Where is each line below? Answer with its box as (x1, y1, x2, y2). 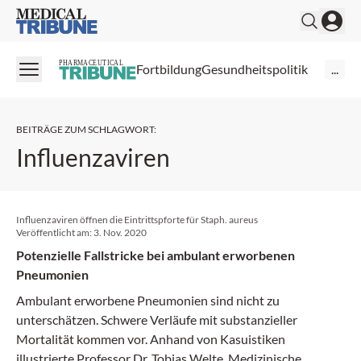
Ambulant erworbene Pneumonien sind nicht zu (16, 292, 280, 308)
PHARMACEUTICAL (59, 58, 124, 68)
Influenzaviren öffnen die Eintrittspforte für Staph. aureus (16, 213, 258, 226)
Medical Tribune (15, 9, 105, 24)
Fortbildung (136, 61, 201, 77)
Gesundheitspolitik (201, 61, 308, 77)
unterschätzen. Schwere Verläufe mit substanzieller (16, 311, 297, 327)
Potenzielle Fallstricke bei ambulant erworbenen (16, 247, 295, 263)
